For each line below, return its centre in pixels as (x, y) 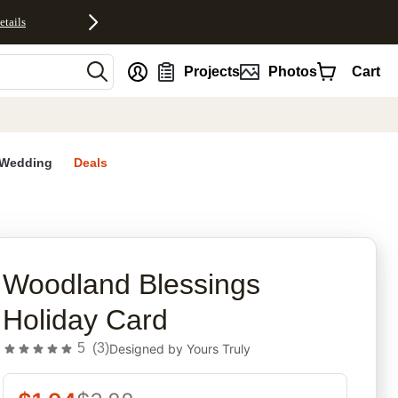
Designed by (148, 348)
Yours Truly (219, 348)
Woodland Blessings (132, 285)
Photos (292, 71)
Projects (212, 71)
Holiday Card (86, 320)
